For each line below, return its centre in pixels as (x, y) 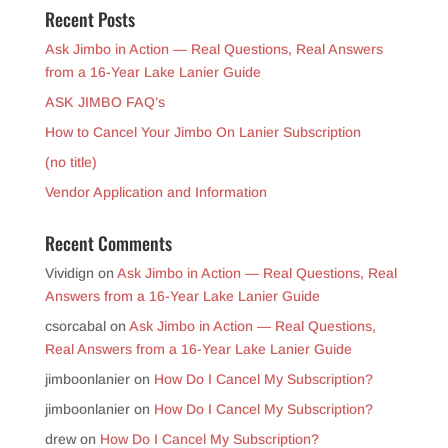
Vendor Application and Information (155, 192)
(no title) (70, 162)
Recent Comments (108, 243)
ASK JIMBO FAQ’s (104, 102)
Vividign (69, 273)
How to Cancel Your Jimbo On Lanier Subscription (202, 132)
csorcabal (75, 326)
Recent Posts (89, 19)
